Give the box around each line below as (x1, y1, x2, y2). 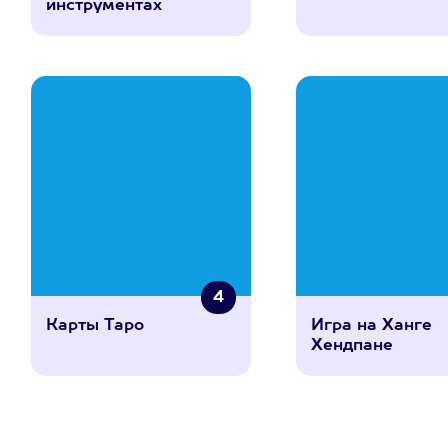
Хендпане (311, 338, 394, 354)
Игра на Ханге (311, 318, 433, 334)
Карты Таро (45, 318, 144, 334)
